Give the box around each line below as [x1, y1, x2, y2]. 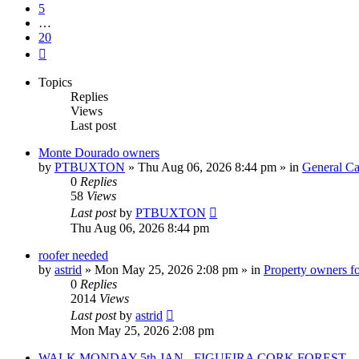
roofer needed [38, 248, 108, 263]
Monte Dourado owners [38, 146, 159, 160]
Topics [38, 75, 72, 90]
